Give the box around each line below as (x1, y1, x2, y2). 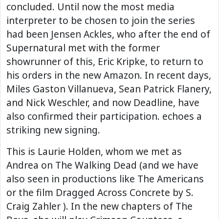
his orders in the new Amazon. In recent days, (6, 68, 211, 82)
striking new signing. (6, 123, 100, 137)
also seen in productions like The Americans (6, 172, 204, 186)
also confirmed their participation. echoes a (6, 109, 202, 123)
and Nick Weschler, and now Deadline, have (6, 96, 199, 109)
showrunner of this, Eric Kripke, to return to (6, 55, 203, 68)
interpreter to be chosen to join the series (6, 14, 195, 27)
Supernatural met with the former (6, 41, 160, 55)
